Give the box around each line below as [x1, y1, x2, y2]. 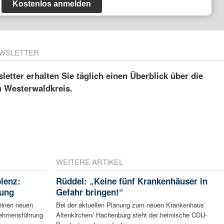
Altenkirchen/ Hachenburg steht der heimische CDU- [55, 209, 207, 219]
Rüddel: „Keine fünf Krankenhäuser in [55, 174, 207, 187]
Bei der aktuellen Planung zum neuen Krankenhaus [55, 199, 204, 209]
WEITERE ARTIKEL [55, 156, 123, 167]
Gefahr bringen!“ [55, 185, 123, 198]
